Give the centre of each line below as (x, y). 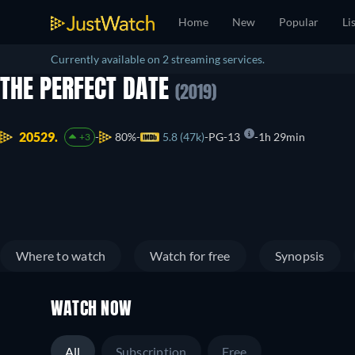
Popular (299, 22)
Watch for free (190, 256)
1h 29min (281, 137)
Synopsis (300, 256)
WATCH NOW (92, 310)
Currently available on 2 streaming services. (158, 59)
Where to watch (61, 256)
